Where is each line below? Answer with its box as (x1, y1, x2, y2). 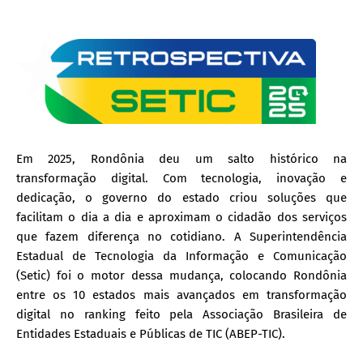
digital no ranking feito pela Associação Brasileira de (16, 306, 347, 322)
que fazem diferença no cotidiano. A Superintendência (16, 228, 347, 244)
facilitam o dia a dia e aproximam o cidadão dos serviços (16, 209, 347, 224)
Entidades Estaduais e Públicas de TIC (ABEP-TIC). (16, 326, 285, 341)
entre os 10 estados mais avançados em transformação (16, 287, 347, 302)
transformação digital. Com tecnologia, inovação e (16, 170, 347, 186)
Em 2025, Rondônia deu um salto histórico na (16, 151, 347, 166)
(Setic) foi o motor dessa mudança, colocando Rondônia (16, 267, 347, 283)
